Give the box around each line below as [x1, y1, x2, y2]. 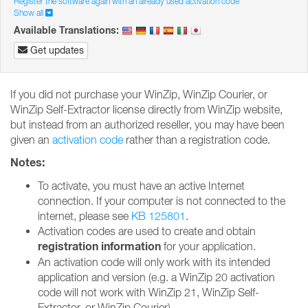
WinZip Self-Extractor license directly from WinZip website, [10, 103, 283, 115]
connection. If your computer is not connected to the [38, 195, 285, 207]
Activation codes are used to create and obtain [38, 225, 256, 237]
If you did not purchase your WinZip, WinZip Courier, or [10, 88, 267, 100]
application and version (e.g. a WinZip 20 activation [38, 271, 275, 283]
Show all [14, 8, 45, 18]
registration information [38, 239, 161, 254]
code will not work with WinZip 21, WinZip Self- [38, 286, 259, 298]
